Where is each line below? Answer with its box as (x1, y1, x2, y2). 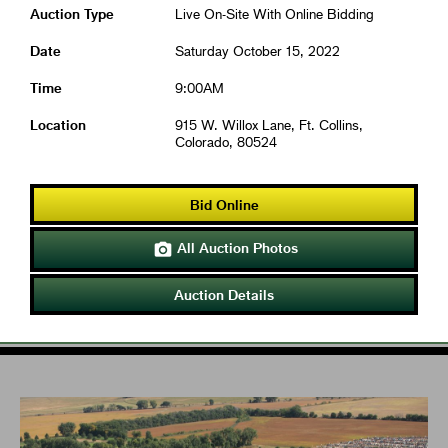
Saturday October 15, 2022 (175, 42, 340, 60)
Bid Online (189, 196, 259, 214)
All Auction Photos (173, 239, 298, 257)
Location (30, 116, 86, 134)
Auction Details (174, 285, 274, 303)
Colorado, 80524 (175, 133, 277, 151)
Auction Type (30, 5, 114, 23)
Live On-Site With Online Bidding (175, 5, 374, 23)
